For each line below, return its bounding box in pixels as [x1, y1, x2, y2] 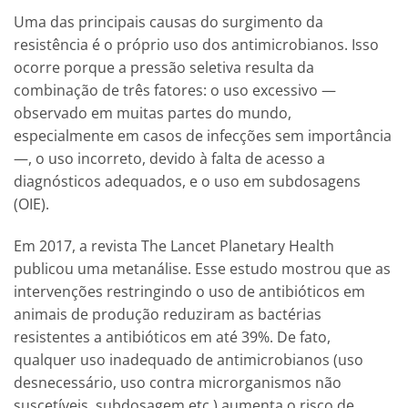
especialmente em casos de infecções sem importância [14, 125, 392, 146]
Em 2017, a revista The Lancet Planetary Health [14, 235, 334, 256]
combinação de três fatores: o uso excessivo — [14, 79, 336, 100]
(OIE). [14, 193, 49, 214]
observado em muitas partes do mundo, [14, 102, 291, 123]
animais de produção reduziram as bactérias [14, 303, 321, 324]
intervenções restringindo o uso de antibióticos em [14, 280, 365, 301]
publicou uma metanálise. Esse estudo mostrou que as [14, 258, 391, 279]
